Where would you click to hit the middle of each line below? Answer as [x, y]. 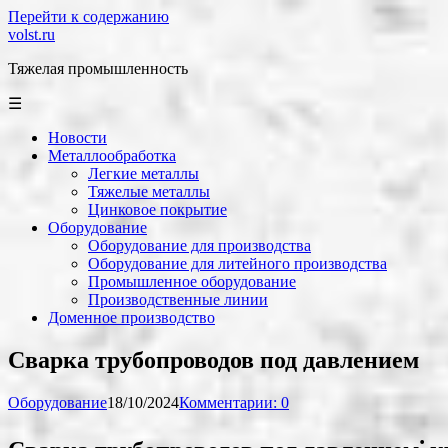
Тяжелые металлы [149, 191]
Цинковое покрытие [157, 209]
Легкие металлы [143, 173]
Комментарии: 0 [234, 402]
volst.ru [31, 34]
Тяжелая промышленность [98, 68]
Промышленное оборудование [192, 281]
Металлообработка [112, 155]
